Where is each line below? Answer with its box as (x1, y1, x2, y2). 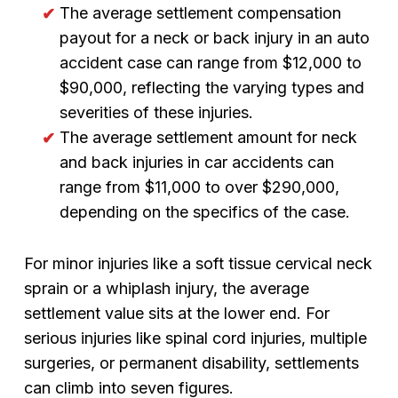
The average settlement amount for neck (59, 128, 357, 147)
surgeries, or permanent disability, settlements (23, 354, 359, 372)
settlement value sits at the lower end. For (23, 304, 330, 322)
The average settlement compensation (59, 4, 341, 22)
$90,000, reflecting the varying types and (59, 78, 364, 97)
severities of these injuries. (59, 103, 253, 122)
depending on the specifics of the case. (59, 203, 350, 221)
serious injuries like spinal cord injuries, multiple (23, 329, 367, 347)
